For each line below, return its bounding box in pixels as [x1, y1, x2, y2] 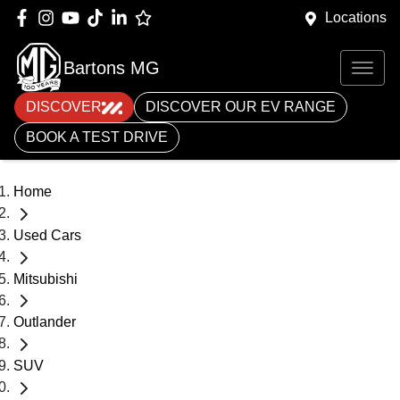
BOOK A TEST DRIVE [26, 129, 168, 145]
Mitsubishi [13, 271, 78, 287]
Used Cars [13, 227, 81, 243]
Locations [325, 10, 387, 25]
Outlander [13, 314, 76, 330]
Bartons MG [63, 57, 160, 78]
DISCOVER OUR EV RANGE [145, 99, 336, 114]
